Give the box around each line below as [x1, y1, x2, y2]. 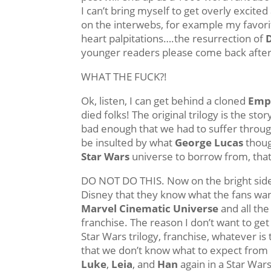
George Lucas [175, 135, 244, 149]
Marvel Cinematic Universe [81, 201, 219, 215]
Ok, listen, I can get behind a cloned [81, 94, 249, 108]
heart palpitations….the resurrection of [81, 31, 266, 45]
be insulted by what [81, 135, 175, 149]
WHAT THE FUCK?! [81, 70, 168, 83]
